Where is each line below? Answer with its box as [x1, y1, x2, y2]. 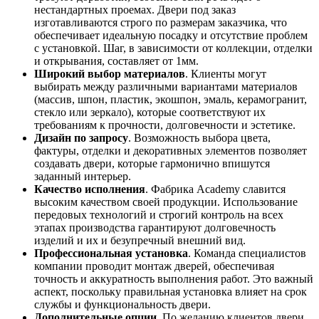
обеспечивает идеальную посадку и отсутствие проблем [34, 29, 308, 42]
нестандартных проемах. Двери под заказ [34, 4, 236, 16]
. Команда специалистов [188, 247, 306, 260]
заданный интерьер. [34, 170, 131, 183]
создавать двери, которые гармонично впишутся [34, 157, 270, 170]
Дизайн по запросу [34, 132, 128, 145]
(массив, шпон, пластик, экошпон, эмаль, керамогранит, [34, 93, 307, 106]
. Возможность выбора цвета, [128, 132, 271, 145]
